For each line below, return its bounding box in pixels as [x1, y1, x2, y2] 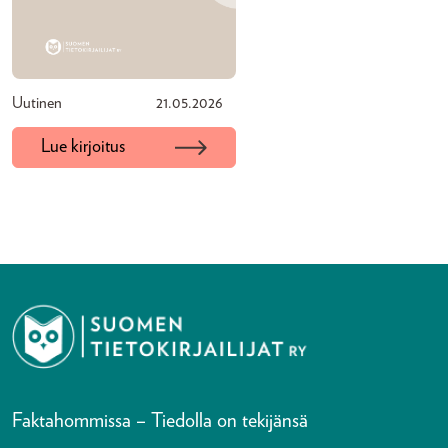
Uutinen [12, 95, 62, 111]
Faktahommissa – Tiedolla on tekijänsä [12, 411, 308, 431]
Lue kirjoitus [41, 138, 125, 156]
